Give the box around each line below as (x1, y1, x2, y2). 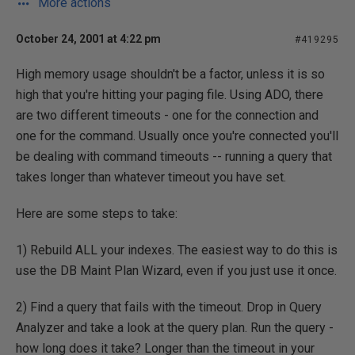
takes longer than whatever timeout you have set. (16, 170, 286, 185)
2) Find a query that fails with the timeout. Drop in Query (16, 300, 322, 315)
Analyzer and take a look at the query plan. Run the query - (16, 320, 334, 335)
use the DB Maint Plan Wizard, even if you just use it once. (16, 263, 337, 278)
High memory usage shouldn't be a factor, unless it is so (16, 67, 325, 82)
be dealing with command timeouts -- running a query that (16, 149, 332, 164)
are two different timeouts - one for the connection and (16, 108, 319, 123)
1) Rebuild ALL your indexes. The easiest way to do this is (16, 242, 338, 258)
